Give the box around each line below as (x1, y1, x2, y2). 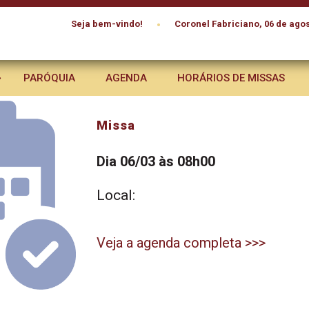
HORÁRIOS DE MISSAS (177, 72, 285, 84)
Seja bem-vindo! (71, 19, 143, 29)
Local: (97, 187, 135, 203)
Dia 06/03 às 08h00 (97, 153, 215, 170)
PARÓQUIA (23, 72, 75, 84)
